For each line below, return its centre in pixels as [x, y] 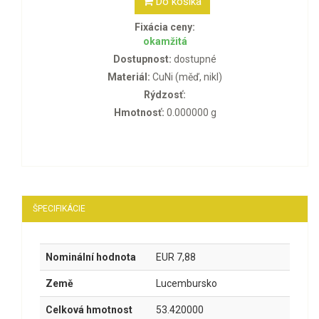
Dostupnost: [142, 59]
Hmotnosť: [139, 113]
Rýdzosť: [165, 95]
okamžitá [165, 42]
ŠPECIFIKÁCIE [59, 209]
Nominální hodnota [91, 257]
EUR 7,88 [176, 257]
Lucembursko [187, 284]
